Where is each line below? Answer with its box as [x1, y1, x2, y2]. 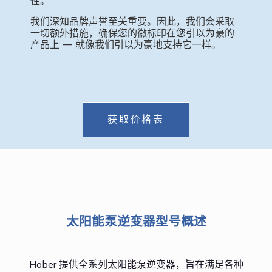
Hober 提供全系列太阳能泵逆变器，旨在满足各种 [29, 257, 243, 270]
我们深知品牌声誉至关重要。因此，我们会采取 [30, 15, 234, 27]
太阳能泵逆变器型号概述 [66, 212, 206, 229]
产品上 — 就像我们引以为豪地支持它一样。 [30, 38, 221, 50]
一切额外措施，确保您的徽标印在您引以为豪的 [30, 26, 234, 39]
